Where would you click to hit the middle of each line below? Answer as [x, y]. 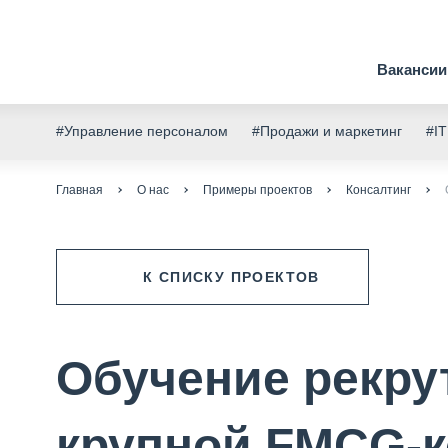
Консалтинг [379, 190]
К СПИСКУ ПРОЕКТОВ [231, 276]
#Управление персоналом [142, 131]
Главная [80, 190]
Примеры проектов [258, 190]
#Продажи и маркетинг [327, 131]
